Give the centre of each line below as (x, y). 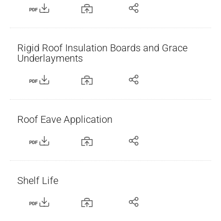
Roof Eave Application (65, 119)
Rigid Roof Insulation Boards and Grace (102, 48)
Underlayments (50, 58)
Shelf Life (38, 181)
